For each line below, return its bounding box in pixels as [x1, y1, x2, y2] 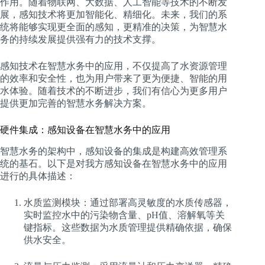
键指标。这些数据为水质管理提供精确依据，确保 [24, 222, 232, 232]
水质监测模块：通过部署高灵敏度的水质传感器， [24, 197, 232, 208]
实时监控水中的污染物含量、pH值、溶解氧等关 [24, 209, 225, 220]
